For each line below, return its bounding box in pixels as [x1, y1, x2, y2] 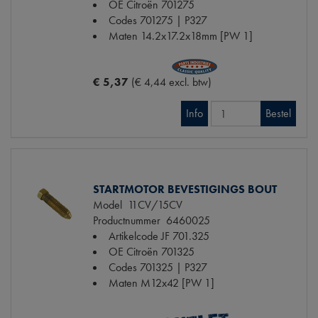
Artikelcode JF [109, 229, 170, 244]
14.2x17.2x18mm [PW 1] [141, 28, 253, 44]
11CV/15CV [122, 197, 182, 213]
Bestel [265, 106, 291, 121]
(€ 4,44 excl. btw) [131, 75, 212, 90]
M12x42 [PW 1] [141, 275, 214, 291]
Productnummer [93, 213, 160, 229]
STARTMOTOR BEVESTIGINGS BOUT [93, 182, 277, 197]
